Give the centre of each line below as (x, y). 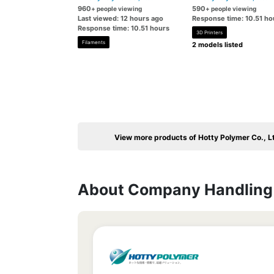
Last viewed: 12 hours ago (120, 18)
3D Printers (209, 32)
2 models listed (217, 45)
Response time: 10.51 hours (124, 28)
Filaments (94, 42)
